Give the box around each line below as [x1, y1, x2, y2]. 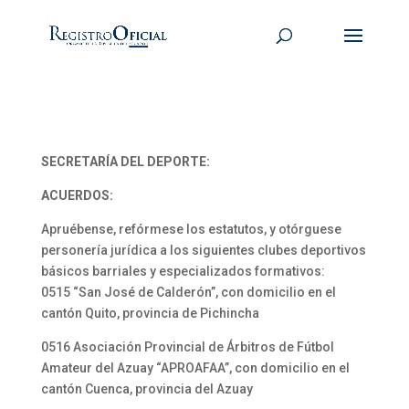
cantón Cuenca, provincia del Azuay [40, 382, 253, 396]
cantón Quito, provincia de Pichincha [40, 306, 259, 320]
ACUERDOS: [40, 188, 113, 203]
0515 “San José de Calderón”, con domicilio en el [40, 285, 336, 299]
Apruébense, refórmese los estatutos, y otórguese [40, 222, 341, 236]
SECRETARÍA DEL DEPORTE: [40, 154, 210, 169]
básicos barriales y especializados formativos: [40, 264, 325, 278]
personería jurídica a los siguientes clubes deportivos [40, 243, 366, 257]
